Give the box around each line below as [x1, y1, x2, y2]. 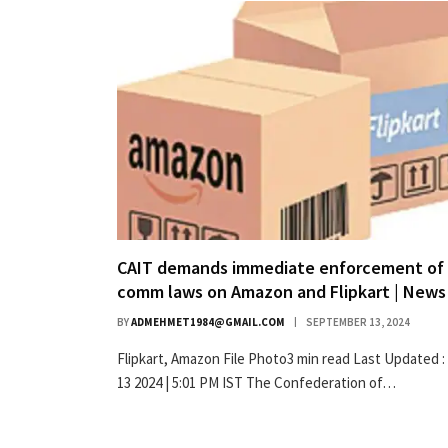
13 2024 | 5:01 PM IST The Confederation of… [117, 373, 396, 393]
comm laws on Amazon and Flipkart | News [117, 280, 446, 304]
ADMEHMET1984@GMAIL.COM [131, 315, 285, 330]
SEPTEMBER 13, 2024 [306, 315, 410, 330]
